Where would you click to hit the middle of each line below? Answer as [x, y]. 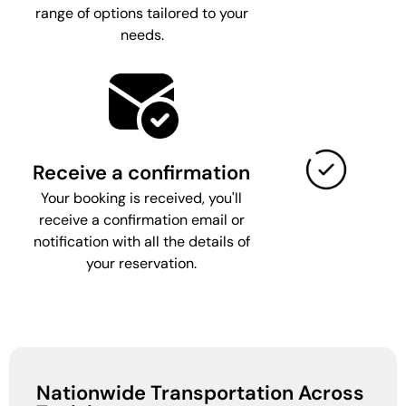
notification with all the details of [141, 241]
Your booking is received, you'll [142, 198]
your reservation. [142, 263]
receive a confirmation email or [141, 219]
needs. [142, 34]
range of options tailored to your [142, 13]
